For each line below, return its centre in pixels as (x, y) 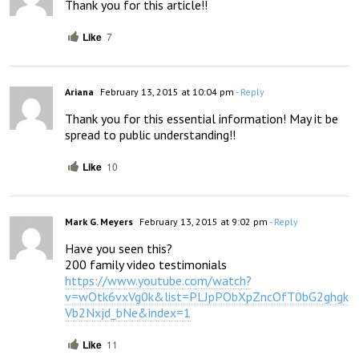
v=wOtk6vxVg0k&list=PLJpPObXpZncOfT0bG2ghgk (207, 297)
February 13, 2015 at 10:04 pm (166, 92)
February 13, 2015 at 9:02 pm (202, 222)
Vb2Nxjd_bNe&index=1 (128, 313)
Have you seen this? (120, 249)
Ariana (79, 92)
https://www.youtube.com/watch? (158, 281)
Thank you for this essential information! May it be (202, 119)
